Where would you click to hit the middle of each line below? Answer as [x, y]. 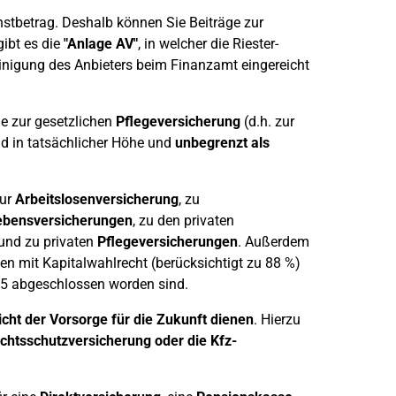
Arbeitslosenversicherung [96, 199]
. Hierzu [277, 320]
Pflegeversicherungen [167, 242]
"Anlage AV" [100, 44]
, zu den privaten [183, 221]
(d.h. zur [267, 122]
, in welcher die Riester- [208, 44]
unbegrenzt [211, 143]
